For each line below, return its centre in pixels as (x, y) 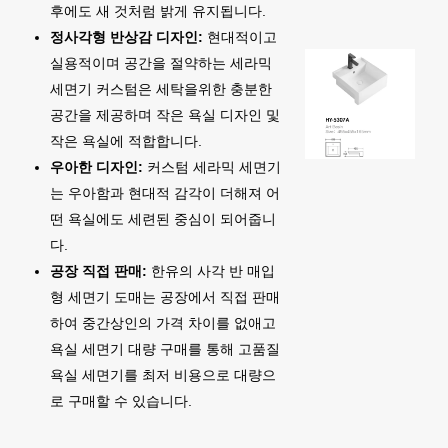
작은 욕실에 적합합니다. (126, 141)
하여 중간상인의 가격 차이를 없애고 (163, 323)
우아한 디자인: (96, 167)
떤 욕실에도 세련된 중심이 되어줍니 (163, 219)
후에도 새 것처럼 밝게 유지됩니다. (158, 11)
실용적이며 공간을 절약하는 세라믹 (161, 63)
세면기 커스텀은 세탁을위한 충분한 (161, 89)
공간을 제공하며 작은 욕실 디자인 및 (165, 115)
